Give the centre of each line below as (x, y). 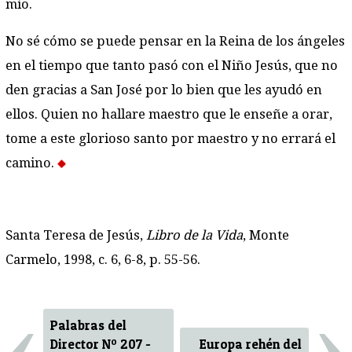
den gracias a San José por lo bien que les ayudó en (164, 90)
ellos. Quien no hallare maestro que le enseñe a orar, (169, 115)
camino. (31, 163)
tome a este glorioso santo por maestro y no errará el (170, 139)
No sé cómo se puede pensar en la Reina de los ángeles (175, 42)
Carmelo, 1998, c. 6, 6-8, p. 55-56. (103, 259)
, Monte (266, 235)
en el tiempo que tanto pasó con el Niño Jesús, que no (172, 66)
